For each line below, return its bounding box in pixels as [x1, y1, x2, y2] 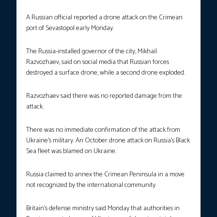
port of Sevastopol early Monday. [26, 22, 114, 34]
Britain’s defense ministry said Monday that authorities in [26, 202, 180, 214]
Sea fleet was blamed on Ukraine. [26, 145, 116, 157]
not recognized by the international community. [26, 179, 156, 191]
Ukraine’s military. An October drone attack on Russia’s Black [26, 135, 190, 146]
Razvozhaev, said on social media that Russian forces [26, 56, 169, 68]
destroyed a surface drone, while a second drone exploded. [26, 67, 185, 78]
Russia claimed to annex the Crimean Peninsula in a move [26, 169, 185, 180]
